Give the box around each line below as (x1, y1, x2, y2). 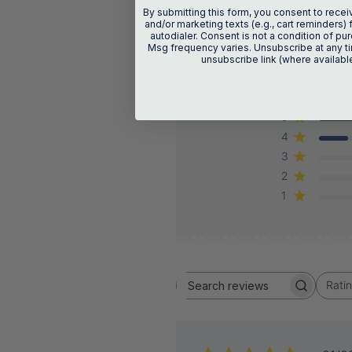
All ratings (333, 284, 344, 298)
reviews (244, 300, 291, 316)
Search (244, 284, 286, 300)
